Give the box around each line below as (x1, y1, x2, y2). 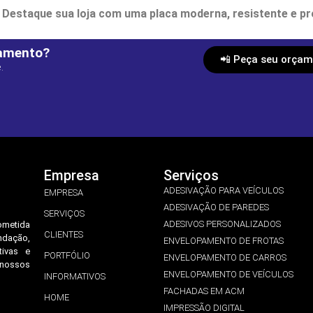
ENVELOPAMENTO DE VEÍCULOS (163, 269, 293, 280)
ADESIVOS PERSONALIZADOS (163, 219, 281, 230)
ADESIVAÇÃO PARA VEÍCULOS (163, 185, 284, 196)
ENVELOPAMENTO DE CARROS (163, 252, 286, 263)
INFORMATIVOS (44, 271, 105, 282)
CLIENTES (44, 229, 83, 240)
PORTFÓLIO (44, 250, 90, 261)
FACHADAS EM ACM (163, 286, 245, 297)
